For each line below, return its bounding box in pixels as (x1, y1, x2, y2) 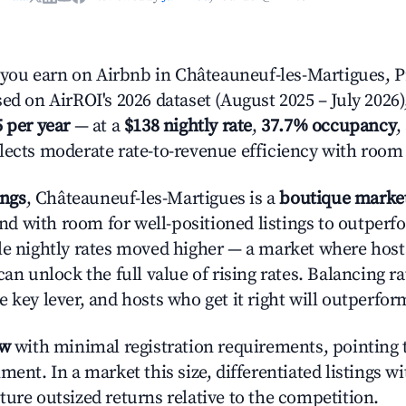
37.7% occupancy (261, 115, 397, 138)
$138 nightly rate (123, 115, 253, 138)
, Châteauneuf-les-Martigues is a (25, 188, 280, 210)
